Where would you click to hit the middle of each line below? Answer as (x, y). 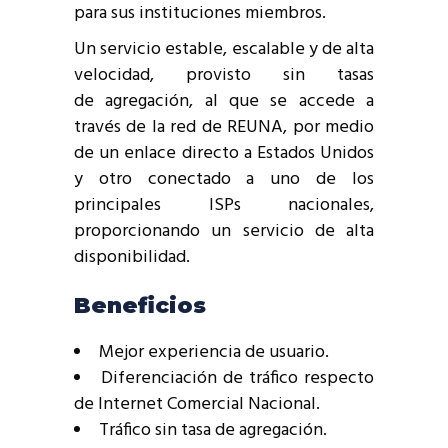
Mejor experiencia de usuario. (214, 352)
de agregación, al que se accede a (224, 101)
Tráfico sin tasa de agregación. (213, 430)
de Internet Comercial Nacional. (197, 404)
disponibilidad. (132, 257)
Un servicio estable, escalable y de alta (224, 49)
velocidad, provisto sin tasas (224, 75)
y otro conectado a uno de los (224, 179)
